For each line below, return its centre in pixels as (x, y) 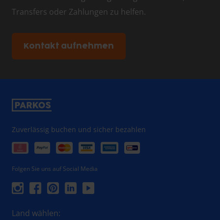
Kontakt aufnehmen (69, 46)
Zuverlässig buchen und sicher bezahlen (79, 130)
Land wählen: (36, 213)
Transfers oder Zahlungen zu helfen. (79, 12)
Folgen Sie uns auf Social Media (55, 169)
